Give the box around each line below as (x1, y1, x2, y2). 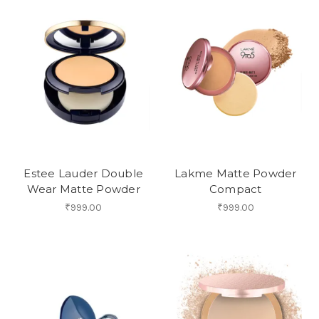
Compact (209, 182, 262, 197)
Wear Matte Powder (26, 182, 140, 197)
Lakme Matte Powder (174, 167, 297, 181)
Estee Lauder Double (23, 167, 144, 181)
